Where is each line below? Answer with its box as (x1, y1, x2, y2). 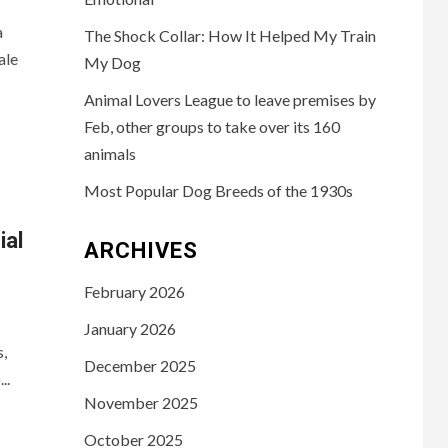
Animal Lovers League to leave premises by (83, 89, 376, 109)
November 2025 (83, 392, 198, 412)
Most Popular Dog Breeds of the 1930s (83, 180, 353, 200)
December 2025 (83, 355, 196, 375)
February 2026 (83, 281, 185, 301)
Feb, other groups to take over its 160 (83, 116, 340, 136)
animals (83, 143, 136, 163)
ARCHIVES (83, 237, 198, 263)
